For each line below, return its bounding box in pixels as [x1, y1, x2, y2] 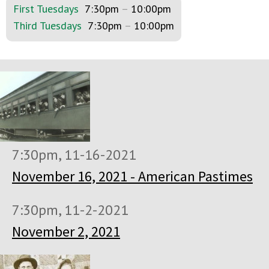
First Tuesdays [13, 1, 79, 16]
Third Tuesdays [13, 18, 82, 32]
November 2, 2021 [12, 222, 120, 241]
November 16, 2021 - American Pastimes [12, 166, 253, 186]
